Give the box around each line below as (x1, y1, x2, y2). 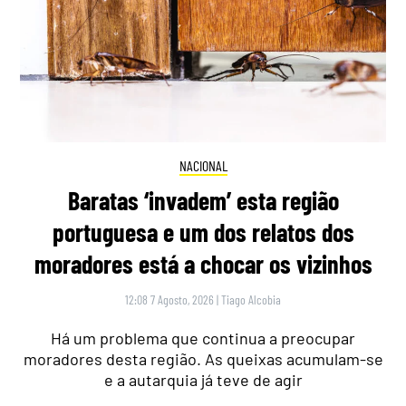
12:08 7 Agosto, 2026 (125, 292, 214, 308)
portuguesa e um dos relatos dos (52, 217, 354, 248)
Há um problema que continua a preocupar (51, 328, 355, 349)
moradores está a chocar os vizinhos (34, 248, 372, 280)
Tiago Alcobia (221, 292, 281, 308)
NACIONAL (179, 156, 227, 174)
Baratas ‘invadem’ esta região (67, 185, 339, 217)
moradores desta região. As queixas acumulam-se (23, 349, 383, 370)
